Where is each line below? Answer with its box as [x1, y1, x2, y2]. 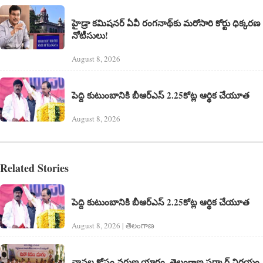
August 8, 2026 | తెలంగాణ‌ [72, 220, 154, 231]
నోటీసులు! [72, 29, 108, 42]
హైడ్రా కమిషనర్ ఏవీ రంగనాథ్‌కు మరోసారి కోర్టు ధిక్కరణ [72, 16, 260, 30]
